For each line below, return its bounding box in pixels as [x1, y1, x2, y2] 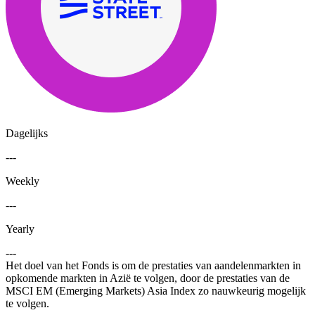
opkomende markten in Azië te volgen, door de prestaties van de [6, 272, 290, 285]
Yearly [6, 223, 34, 236]
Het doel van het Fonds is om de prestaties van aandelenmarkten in [6, 259, 301, 272]
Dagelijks [6, 127, 48, 140]
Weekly [6, 175, 39, 188]
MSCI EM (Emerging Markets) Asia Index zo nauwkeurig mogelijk [6, 285, 306, 297]
